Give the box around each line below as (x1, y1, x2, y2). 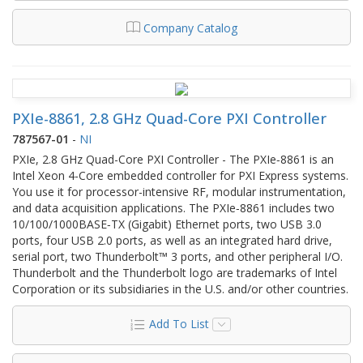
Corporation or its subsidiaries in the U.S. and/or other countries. (12, 280, 348, 297)
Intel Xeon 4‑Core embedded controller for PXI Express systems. (12, 167, 348, 183)
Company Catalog (143, 19, 237, 36)
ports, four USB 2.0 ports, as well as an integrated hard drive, (12, 232, 332, 248)
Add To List (148, 315, 209, 331)
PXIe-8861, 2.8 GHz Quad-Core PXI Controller (12, 108, 327, 128)
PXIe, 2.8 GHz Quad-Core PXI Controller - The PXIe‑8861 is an (12, 151, 334, 167)
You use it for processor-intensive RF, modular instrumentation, (12, 183, 346, 199)
